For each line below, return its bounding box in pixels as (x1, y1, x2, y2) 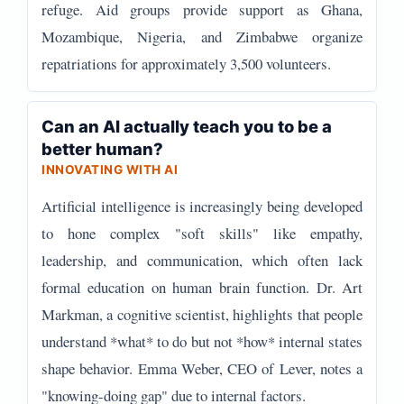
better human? (41, 139, 163, 159)
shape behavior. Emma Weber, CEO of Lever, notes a (41, 358, 363, 379)
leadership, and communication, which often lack (41, 250, 363, 271)
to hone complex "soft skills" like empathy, (41, 223, 363, 243)
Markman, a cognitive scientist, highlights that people (41, 304, 363, 325)
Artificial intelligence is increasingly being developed (41, 196, 363, 216)
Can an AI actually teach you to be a (41, 116, 332, 136)
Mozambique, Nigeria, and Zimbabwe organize (41, 26, 363, 47)
